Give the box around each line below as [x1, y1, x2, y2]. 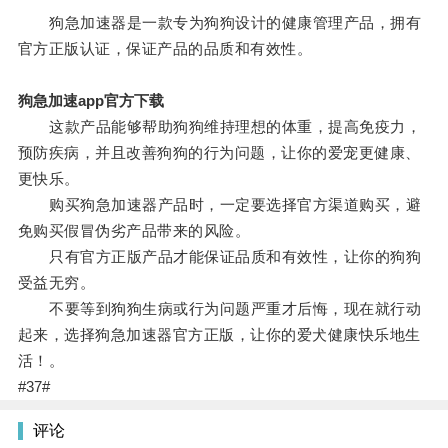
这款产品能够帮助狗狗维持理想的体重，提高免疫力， [17, 118, 422, 136]
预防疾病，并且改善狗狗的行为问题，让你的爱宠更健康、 [17, 144, 421, 162]
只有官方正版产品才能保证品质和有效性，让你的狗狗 [17, 248, 422, 266]
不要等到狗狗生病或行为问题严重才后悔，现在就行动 [17, 300, 422, 318]
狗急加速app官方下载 [17, 92, 164, 110]
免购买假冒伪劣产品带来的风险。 [17, 222, 251, 240]
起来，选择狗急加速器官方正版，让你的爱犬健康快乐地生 [17, 326, 421, 344]
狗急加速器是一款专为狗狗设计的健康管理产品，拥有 [17, 14, 422, 32]
